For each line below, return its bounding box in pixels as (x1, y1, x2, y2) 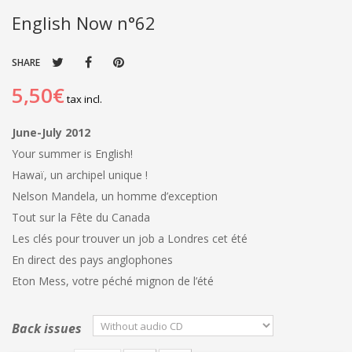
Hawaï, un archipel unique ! (12, 167, 154, 183)
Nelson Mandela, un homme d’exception (12, 189, 224, 204)
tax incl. (64, 92, 102, 107)
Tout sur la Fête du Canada (12, 210, 156, 225)
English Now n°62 (12, 11, 156, 35)
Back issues (12, 320, 85, 338)
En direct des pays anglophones (12, 252, 179, 268)
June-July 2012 (12, 125, 90, 141)
